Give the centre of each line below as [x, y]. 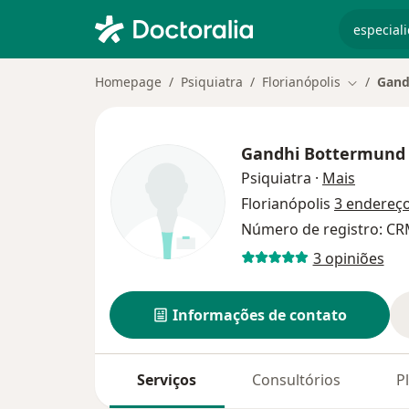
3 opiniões [348, 258]
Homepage [128, 82]
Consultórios [297, 380]
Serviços [167, 380]
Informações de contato [259, 315]
